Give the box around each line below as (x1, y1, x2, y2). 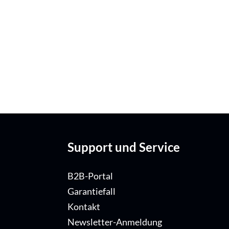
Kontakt (67, 201, 100, 213)
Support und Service (67, 140, 180, 155)
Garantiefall (67, 186, 116, 197)
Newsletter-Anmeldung (67, 217, 162, 228)
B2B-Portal (67, 171, 113, 182)
